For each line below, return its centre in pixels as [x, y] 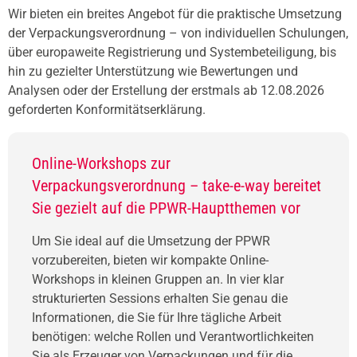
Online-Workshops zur [101, 163]
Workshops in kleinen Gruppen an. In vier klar [158, 279]
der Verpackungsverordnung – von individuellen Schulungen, [178, 33]
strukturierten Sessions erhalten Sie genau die [160, 298]
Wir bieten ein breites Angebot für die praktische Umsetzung [175, 14]
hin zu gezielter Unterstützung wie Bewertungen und [153, 71]
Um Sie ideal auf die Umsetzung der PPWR [151, 241]
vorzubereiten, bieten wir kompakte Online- [150, 260]
